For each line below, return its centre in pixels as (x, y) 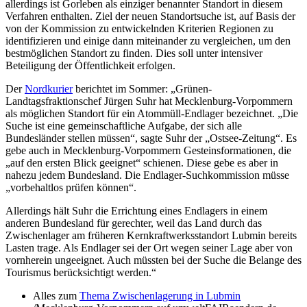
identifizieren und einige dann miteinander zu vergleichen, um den (148, 40)
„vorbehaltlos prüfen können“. (71, 187)
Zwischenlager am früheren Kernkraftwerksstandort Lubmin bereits (151, 235)
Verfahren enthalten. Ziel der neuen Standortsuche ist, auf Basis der (150, 16)
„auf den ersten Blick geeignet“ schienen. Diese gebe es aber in (142, 162)
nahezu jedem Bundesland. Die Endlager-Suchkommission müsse (147, 175)
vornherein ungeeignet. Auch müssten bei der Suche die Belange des (153, 260)
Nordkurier (49, 88)
